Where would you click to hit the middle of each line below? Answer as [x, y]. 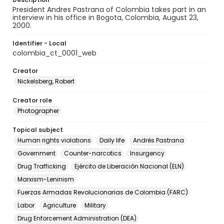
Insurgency [147, 153]
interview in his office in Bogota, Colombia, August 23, [105, 17]
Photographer [38, 111]
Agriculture [59, 205]
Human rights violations [54, 140]
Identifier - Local [39, 43]
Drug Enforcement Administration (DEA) [77, 218]
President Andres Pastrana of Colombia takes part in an [109, 9]
